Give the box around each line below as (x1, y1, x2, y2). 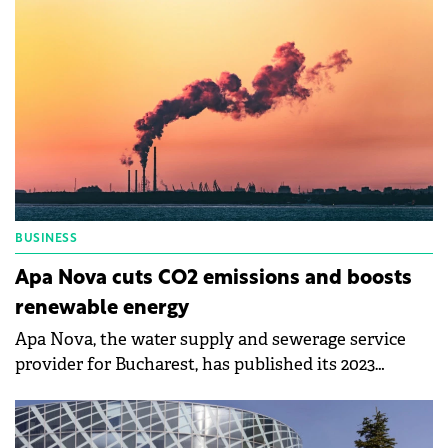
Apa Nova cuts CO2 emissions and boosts (15, 269, 412, 290)
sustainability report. (15, 379, 183, 401)
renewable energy (15, 299, 189, 320)
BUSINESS (15, 233, 77, 246)
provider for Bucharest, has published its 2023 (15, 354, 375, 376)
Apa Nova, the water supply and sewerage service (15, 329, 406, 351)
